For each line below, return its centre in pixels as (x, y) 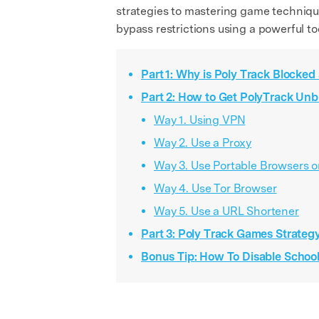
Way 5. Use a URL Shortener (226, 211)
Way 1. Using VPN (200, 120)
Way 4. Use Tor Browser (215, 188)
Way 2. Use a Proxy (203, 142)
